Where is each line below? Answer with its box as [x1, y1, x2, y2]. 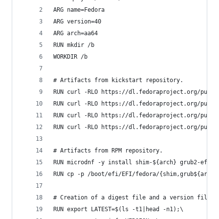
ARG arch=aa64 [53, 30, 98, 37]
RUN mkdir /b [53, 42, 94, 48]
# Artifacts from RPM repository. [53, 147, 163, 154]
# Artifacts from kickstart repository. [53, 77, 183, 84]
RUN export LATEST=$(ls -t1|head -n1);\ [53, 206, 183, 213]
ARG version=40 [53, 18, 101, 25]
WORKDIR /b [53, 53, 88, 60]
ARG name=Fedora [53, 6, 105, 13]
